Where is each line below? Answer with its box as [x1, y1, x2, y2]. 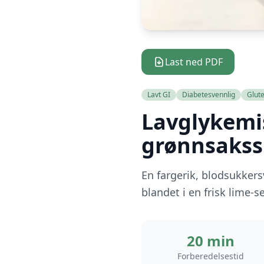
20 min [186, 231, 235, 250]
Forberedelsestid [177, 250, 244, 262]
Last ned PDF [165, 55, 223, 68]
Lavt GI [147, 90, 170, 100]
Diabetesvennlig [182, 90, 235, 100]
